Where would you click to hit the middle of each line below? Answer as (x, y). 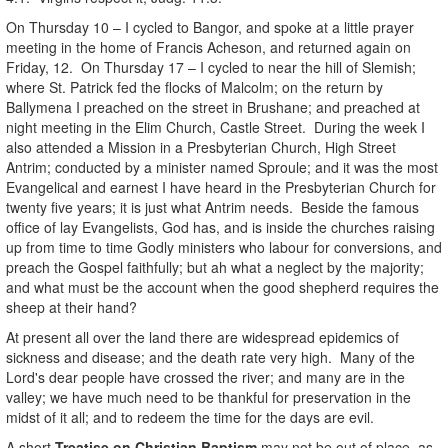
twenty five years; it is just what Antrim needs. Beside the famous (212, 206)
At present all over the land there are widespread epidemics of (202, 336)
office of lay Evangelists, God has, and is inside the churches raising (220, 226)
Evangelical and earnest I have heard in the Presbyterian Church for (221, 186)
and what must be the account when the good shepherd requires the (222, 286)
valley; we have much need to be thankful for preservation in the (208, 396)
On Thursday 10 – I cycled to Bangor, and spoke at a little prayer (210, 26)
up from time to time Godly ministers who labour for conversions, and (224, 246)
